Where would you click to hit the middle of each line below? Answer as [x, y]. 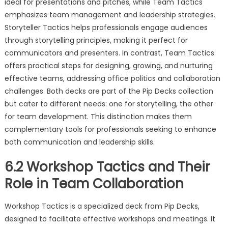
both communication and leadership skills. [79, 142]
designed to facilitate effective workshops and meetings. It [110, 219]
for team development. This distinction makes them [98, 116]
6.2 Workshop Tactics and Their [107, 167]
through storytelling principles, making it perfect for [96, 40]
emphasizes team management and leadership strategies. [110, 15]
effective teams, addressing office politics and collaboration [112, 78]
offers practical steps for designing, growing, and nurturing [108, 65]
